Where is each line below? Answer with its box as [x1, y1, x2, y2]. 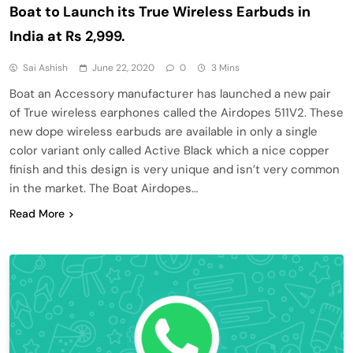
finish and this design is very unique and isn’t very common [9, 161, 340, 177]
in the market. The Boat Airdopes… [9, 180, 198, 196]
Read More [9, 206, 65, 221]
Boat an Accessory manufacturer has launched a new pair [9, 85, 331, 102]
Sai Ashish [23, 61, 68, 74]
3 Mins [211, 61, 240, 74]
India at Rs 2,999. [9, 26, 125, 46]
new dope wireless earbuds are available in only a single [9, 123, 318, 139]
